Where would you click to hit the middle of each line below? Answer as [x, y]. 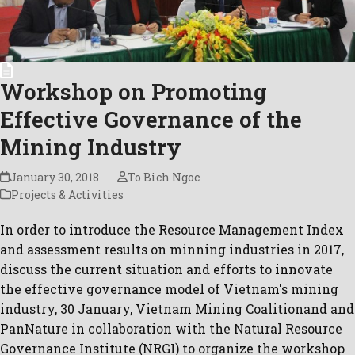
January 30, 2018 [55, 177]
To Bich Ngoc [163, 177]
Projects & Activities [67, 194]
